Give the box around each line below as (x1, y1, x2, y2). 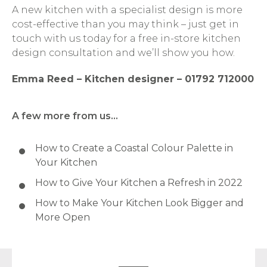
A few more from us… (12, 110, 118, 122)
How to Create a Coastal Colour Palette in (35, 142, 233, 154)
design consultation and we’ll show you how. (12, 47, 235, 58)
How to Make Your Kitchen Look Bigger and (35, 197, 244, 209)
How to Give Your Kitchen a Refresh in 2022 (35, 177, 243, 189)
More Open (35, 212, 90, 223)
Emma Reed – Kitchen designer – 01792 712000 (12, 73, 254, 85)
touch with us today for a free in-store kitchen (12, 33, 241, 44)
